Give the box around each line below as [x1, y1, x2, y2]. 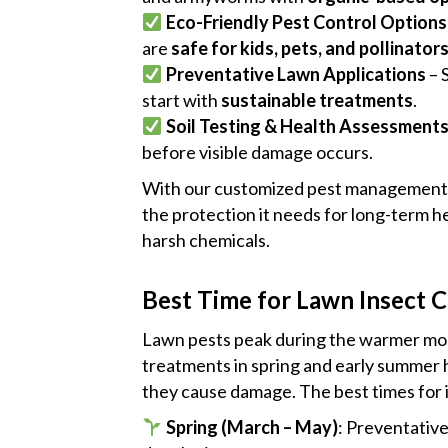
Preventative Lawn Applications [165, 63, 426, 85]
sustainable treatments [221, 89, 413, 111]
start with [142, 89, 221, 111]
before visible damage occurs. [142, 141, 373, 163]
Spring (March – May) [165, 416, 338, 438]
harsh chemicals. [142, 229, 270, 251]
